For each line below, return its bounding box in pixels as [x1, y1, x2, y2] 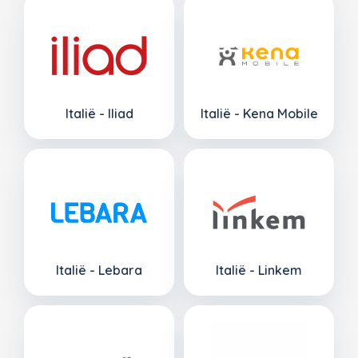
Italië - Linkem [216, 261, 302, 278]
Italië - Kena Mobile [200, 105, 318, 121]
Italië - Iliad [65, 105, 133, 121]
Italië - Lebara [56, 261, 142, 278]
